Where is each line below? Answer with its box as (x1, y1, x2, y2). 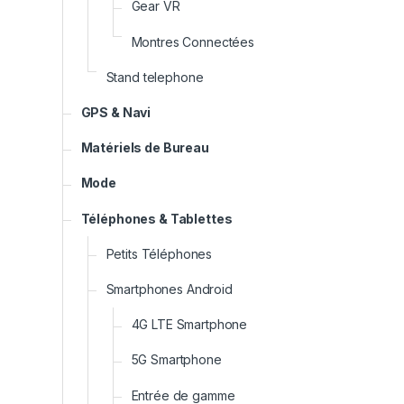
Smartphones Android (106, 280, 233, 297)
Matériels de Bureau (80, 140, 209, 156)
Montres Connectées (131, 33, 254, 50)
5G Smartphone (131, 352, 222, 368)
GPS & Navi (80, 105, 151, 121)
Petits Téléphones (106, 245, 213, 262)
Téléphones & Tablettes (80, 210, 233, 226)
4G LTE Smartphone (131, 317, 248, 333)
